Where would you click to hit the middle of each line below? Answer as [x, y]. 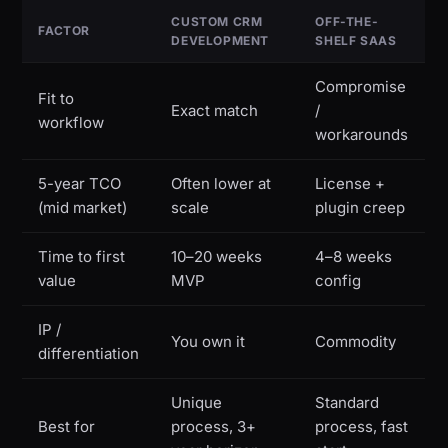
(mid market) [82, 208]
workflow [71, 123]
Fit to [56, 99]
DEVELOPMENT [220, 41]
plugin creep [360, 208]
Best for [67, 427]
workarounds [361, 135]
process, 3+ [213, 427]
